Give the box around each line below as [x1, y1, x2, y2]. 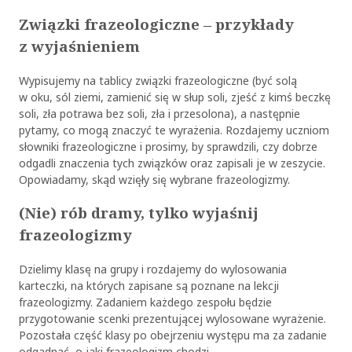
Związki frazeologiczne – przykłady [18, 13, 294, 35]
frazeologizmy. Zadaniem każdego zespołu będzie [18, 294, 272, 311]
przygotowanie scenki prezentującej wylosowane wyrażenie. [18, 310, 326, 328]
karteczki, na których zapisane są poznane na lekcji [18, 277, 279, 295]
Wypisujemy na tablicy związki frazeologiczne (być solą [18, 71, 297, 89]
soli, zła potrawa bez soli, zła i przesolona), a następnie [18, 104, 300, 122]
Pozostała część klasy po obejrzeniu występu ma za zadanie [18, 327, 327, 344]
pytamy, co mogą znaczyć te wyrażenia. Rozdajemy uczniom [18, 121, 329, 138]
